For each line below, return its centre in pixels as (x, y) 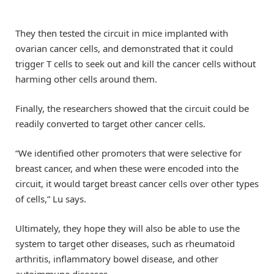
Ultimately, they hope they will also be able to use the (128, 228)
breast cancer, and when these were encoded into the (127, 168)
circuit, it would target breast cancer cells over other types (137, 183)
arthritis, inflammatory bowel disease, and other (117, 259)
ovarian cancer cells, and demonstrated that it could (124, 48)
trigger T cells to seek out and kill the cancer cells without (135, 63)
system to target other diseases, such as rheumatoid (125, 243)
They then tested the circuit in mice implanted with (122, 33)
